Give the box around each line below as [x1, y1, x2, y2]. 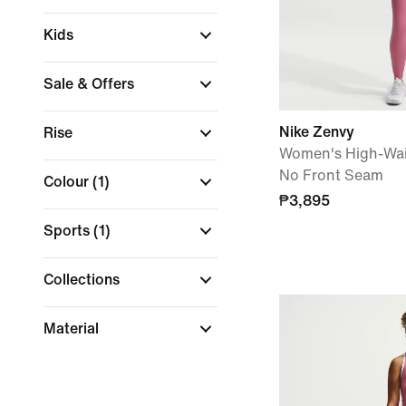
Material [43, 321, 102, 336]
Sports [43, 223, 93, 238]
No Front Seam [279, 168, 383, 183]
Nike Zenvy [279, 124, 354, 140]
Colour [43, 174, 92, 189]
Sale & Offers [43, 76, 138, 92]
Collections [43, 272, 123, 287]
